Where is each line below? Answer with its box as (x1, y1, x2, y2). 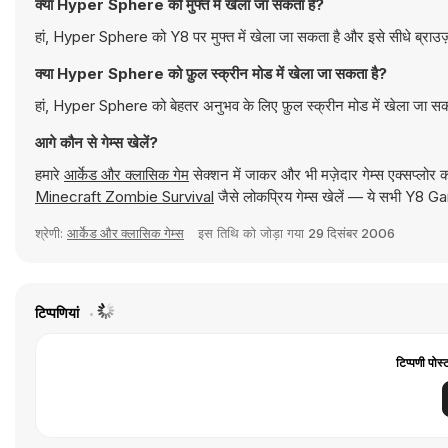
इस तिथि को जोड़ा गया (198, 225, 308, 241)
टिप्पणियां (35, 304, 82, 321)
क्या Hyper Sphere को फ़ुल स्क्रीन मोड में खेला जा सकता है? (35, 64, 387, 83)
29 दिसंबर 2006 (308, 225, 395, 241)
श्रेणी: (35, 225, 67, 241)
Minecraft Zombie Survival (35, 187, 214, 206)
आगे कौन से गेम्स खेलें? (35, 133, 158, 152)
